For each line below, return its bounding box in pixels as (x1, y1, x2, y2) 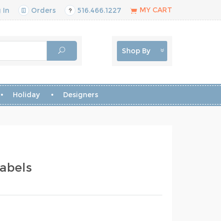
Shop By (121, 46, 150, 55)
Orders (29, 6, 56, 15)
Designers (63, 90, 98, 99)
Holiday (12, 90, 40, 99)
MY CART (140, 5, 172, 15)
